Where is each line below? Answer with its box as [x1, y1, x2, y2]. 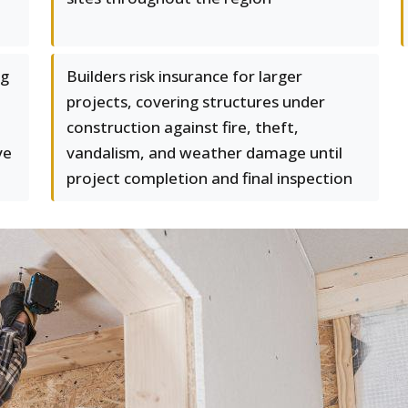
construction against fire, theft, [66, 117, 299, 138]
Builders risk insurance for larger [66, 66, 302, 87]
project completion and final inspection [66, 168, 352, 189]
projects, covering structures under [66, 91, 325, 112]
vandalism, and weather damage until [66, 142, 342, 163]
